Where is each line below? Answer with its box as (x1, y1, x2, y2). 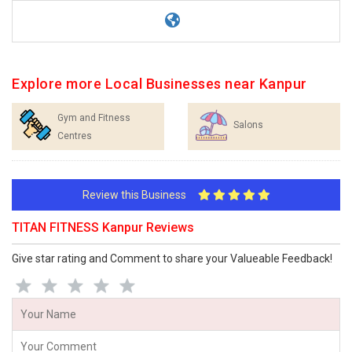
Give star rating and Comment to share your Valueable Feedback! (12, 252, 332, 265)
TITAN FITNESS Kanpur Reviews (12, 220, 194, 235)
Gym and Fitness (57, 112, 130, 123)
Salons (233, 119, 263, 130)
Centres (57, 130, 92, 141)
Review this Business (82, 189, 198, 201)
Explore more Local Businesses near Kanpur (12, 75, 307, 92)
